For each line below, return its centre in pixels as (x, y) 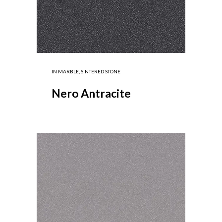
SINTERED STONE (101, 72)
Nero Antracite (91, 93)
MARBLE (68, 72)
